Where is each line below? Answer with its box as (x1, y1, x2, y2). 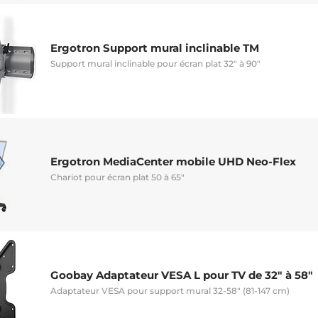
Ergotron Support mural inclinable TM (50, 40, 259, 55)
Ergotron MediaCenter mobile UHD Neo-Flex (50, 154, 296, 168)
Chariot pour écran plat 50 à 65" (50, 171, 185, 182)
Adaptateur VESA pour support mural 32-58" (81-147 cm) (50, 285, 290, 296)
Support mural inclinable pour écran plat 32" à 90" (50, 57, 261, 69)
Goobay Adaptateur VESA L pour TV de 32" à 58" (50, 268, 313, 282)
